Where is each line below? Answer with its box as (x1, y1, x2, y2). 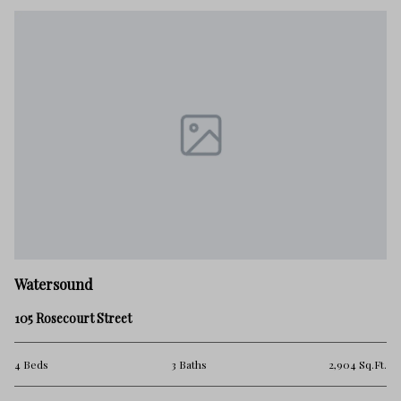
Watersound (14, 274, 93, 294)
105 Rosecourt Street (14, 309, 132, 327)
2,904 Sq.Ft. (328, 356, 387, 371)
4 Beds (14, 356, 48, 371)
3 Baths (170, 356, 207, 371)
